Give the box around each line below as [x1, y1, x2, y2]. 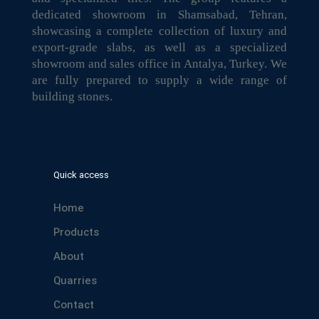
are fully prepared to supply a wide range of [32, 73, 287, 87]
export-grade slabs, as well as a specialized [32, 41, 287, 54]
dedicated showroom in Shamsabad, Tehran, [32, 8, 287, 21]
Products [53, 226, 99, 240]
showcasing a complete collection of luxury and [32, 24, 287, 38]
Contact [53, 298, 94, 313]
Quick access [53, 169, 109, 182]
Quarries [53, 274, 97, 288]
